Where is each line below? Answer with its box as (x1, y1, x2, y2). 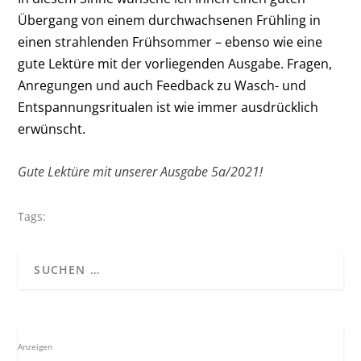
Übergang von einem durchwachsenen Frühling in (18, 11, 322, 30)
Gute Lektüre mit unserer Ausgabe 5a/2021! (18, 162, 263, 180)
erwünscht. (18, 120, 86, 139)
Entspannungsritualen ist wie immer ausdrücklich (18, 98, 319, 117)
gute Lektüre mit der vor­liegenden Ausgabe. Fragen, (18, 55, 333, 73)
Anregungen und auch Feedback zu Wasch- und (18, 77, 307, 95)
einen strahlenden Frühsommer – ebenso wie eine (18, 33, 323, 52)
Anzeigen (18, 342, 53, 353)
